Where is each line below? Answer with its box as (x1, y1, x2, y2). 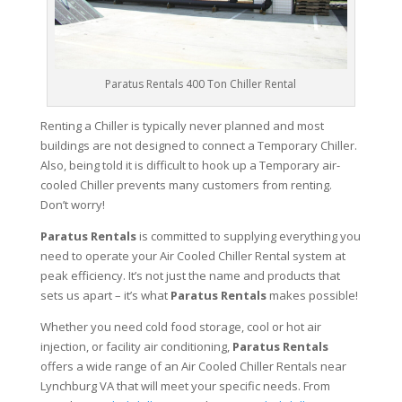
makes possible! (266, 287, 358, 304)
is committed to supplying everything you (135, 228, 361, 245)
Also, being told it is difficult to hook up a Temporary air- (39, 157, 340, 174)
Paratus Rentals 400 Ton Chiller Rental (105, 76, 297, 92)
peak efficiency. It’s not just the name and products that (39, 267, 340, 284)
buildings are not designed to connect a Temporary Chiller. (39, 137, 357, 154)
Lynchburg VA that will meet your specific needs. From (39, 378, 330, 395)
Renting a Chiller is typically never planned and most (39, 118, 324, 135)
